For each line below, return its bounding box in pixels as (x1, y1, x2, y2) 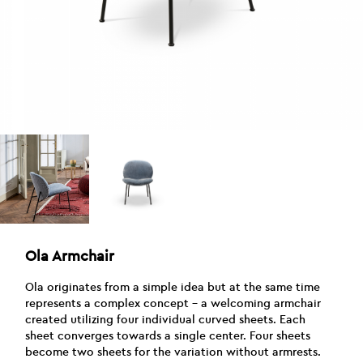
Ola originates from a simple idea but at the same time (25, 280, 321, 294)
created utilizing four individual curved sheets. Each (25, 312, 306, 327)
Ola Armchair (25, 247, 115, 265)
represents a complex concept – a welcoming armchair (25, 296, 322, 310)
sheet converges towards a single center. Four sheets (25, 328, 311, 343)
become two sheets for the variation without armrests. (25, 344, 322, 359)
